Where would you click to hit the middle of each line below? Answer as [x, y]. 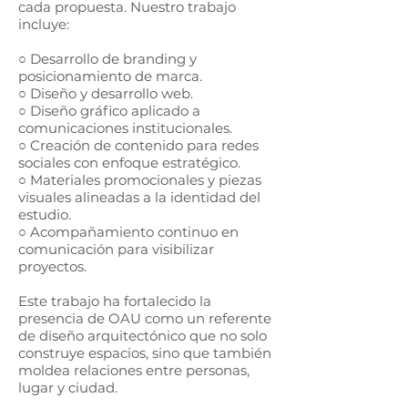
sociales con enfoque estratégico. [129, 163]
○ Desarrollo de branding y [107, 59]
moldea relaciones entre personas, [134, 370]
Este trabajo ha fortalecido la [115, 301]
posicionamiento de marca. [110, 76]
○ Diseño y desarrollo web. [106, 93]
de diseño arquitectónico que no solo [143, 336]
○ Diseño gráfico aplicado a [109, 111]
